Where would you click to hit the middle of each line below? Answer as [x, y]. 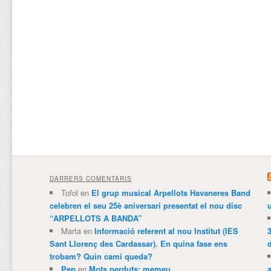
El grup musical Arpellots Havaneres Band [171, 193]
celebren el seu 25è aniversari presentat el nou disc [145, 206]
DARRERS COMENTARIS [90, 179]
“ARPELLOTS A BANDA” [96, 218]
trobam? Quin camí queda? [101, 256]
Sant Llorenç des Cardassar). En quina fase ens [138, 244]
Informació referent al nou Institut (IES [166, 231]
